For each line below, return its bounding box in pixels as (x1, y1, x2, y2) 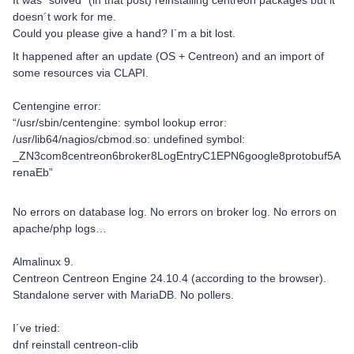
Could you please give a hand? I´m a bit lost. (13, 27, 235, 40)
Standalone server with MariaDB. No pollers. (13, 288, 234, 301)
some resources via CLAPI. (13, 66, 149, 79)
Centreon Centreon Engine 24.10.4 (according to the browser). (13, 272, 326, 284)
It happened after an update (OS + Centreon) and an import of (13, 50, 324, 62)
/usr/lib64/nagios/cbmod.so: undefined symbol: (13, 133, 245, 145)
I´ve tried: (13, 322, 60, 334)
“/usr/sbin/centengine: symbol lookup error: (13, 116, 227, 129)
